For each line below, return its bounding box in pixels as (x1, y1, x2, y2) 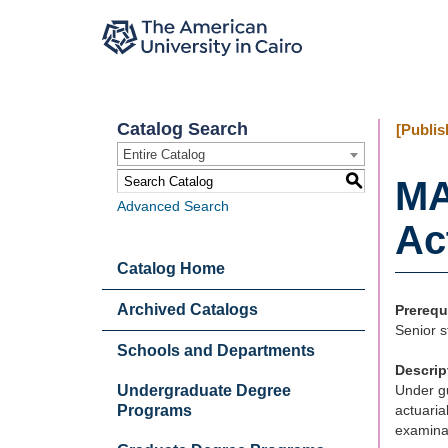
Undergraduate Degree (117, 382, 291, 399)
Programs (117, 402, 192, 419)
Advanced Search (117, 198, 229, 214)
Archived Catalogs (117, 301, 258, 318)
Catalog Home (117, 260, 225, 277)
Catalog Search (117, 119, 248, 139)
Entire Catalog (123, 147, 205, 162)
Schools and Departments (117, 342, 315, 359)
